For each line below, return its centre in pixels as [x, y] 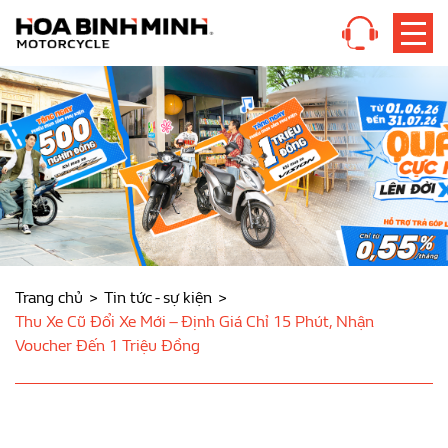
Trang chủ [49, 297]
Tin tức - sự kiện [158, 297]
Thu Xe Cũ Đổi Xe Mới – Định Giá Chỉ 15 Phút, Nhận [194, 321]
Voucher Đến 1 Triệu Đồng [107, 345]
